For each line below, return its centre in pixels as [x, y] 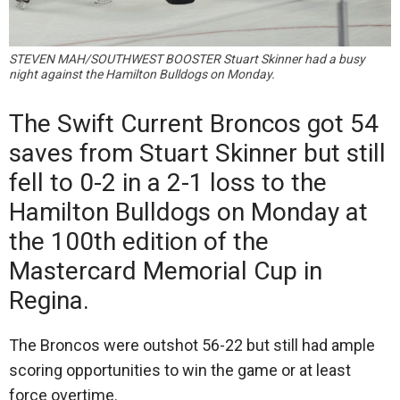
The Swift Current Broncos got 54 [194, 124]
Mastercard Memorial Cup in [166, 271]
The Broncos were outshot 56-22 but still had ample [192, 346]
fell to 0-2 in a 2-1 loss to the [168, 183]
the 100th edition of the [139, 242]
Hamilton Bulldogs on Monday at [188, 212]
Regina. [49, 301]
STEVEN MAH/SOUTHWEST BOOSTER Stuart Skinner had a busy [187, 59]
